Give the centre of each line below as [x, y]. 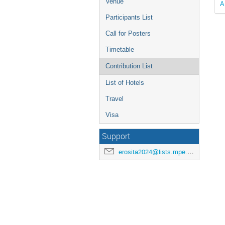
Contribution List [129, 66]
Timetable [120, 49]
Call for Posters [128, 33]
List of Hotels [125, 83]
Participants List [129, 17]
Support [116, 136]
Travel [115, 99]
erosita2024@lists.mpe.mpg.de [153, 152]
